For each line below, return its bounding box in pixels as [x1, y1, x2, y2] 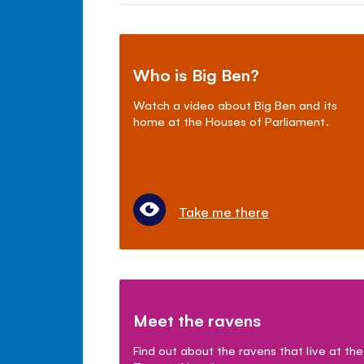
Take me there [179, 201, 270, 220]
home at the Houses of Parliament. [133, 112, 329, 128]
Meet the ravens [133, 308, 262, 331]
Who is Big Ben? [133, 63, 260, 85]
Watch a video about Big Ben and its [133, 96, 337, 112]
